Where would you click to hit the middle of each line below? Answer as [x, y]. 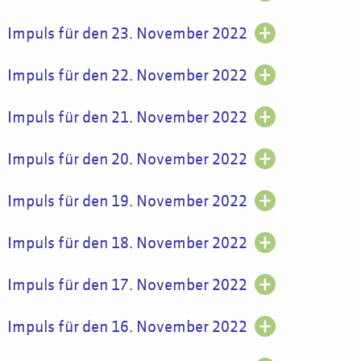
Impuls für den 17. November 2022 [127, 285]
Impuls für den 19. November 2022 [127, 201]
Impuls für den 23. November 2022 [127, 34]
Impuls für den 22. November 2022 [127, 76]
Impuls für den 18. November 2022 [127, 243]
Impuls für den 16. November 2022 [127, 327]
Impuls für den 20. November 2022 [127, 160]
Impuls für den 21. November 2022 [127, 118]
